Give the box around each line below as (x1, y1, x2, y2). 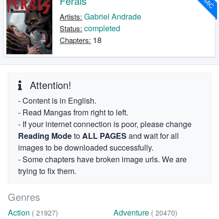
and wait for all (127, 130, 179, 142)
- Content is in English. (18, 95, 96, 107)
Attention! (27, 78, 71, 92)
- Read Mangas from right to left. (18, 107, 128, 118)
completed (84, 22, 121, 34)
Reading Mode (18, 130, 72, 142)
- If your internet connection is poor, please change (18, 118, 192, 130)
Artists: (60, 11, 83, 22)
